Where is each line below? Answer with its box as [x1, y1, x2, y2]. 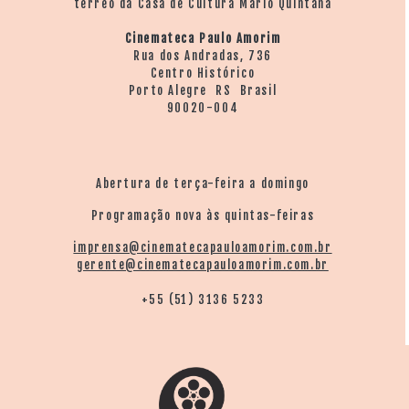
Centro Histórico [150, 65, 256, 80]
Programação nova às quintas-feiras [90, 207, 315, 223]
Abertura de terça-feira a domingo [96, 175, 309, 191]
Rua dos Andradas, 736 [133, 47, 272, 63]
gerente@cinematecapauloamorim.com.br [77, 257, 329, 272]
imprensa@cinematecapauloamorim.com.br [73, 239, 332, 255]
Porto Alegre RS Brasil [128, 82, 278, 98]
